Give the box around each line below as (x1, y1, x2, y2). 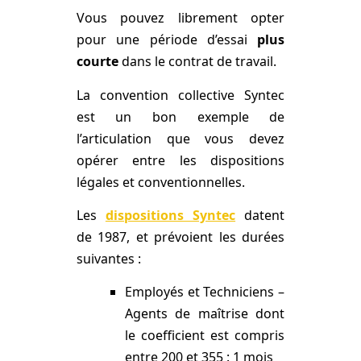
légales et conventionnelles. (76, 172, 245, 191)
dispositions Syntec (105, 206, 236, 225)
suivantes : (76, 250, 141, 268)
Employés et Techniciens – (124, 283, 285, 301)
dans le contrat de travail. (118, 52, 276, 71)
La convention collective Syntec (76, 85, 285, 104)
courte (76, 52, 118, 71)
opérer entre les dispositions (76, 151, 285, 169)
